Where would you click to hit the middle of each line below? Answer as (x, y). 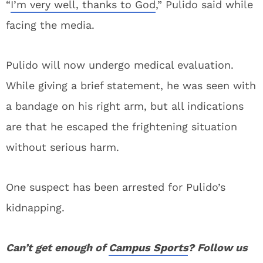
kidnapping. (35, 208)
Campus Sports (148, 247)
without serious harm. (63, 147)
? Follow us (218, 247)
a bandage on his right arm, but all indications (125, 106)
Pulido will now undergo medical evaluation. (120, 65)
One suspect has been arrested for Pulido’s (116, 187)
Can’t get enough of (57, 247)
